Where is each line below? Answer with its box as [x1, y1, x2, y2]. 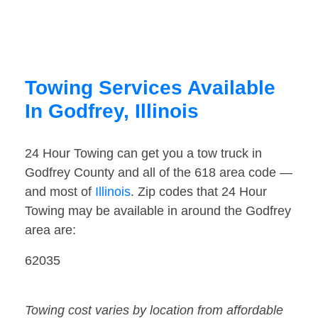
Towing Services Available [25, 77, 275, 99]
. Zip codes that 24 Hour [131, 185, 267, 199]
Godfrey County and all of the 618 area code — [25, 165, 292, 180]
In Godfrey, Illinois [25, 100, 199, 123]
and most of [25, 185, 95, 199]
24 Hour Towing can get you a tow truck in [25, 146, 262, 161]
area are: [25, 223, 76, 238]
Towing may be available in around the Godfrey [25, 204, 291, 219]
